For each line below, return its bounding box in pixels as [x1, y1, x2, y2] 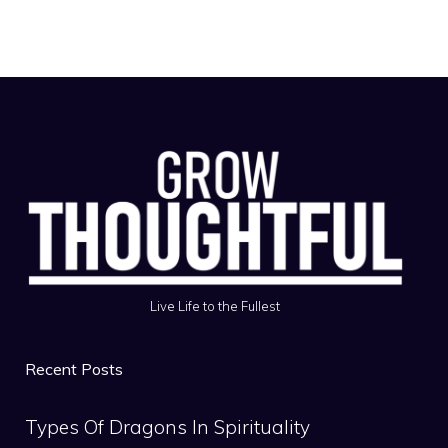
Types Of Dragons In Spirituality [25, 415, 310, 440]
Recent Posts [25, 359, 123, 380]
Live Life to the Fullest [149, 298, 280, 315]
